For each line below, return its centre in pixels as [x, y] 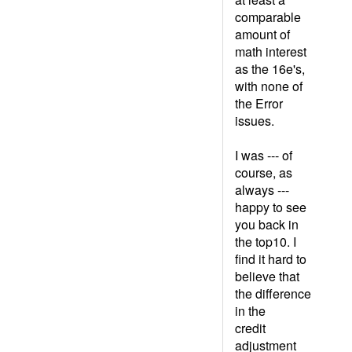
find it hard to [271, 259]
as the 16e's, [270, 69]
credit [250, 328]
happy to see [271, 207]
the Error [259, 103]
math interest [271, 51]
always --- [262, 190]
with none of [269, 86]
